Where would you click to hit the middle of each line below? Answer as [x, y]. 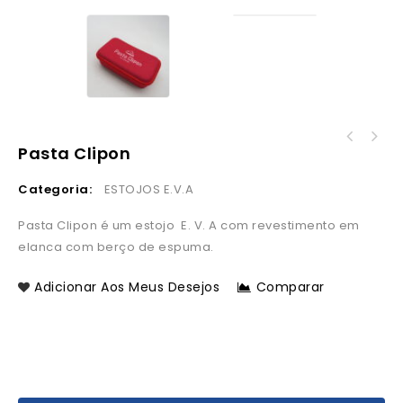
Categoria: [57, 190]
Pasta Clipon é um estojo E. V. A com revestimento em [189, 226]
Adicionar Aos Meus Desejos [127, 287]
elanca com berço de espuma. [116, 247]
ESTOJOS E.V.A [148, 190]
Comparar [290, 287]
